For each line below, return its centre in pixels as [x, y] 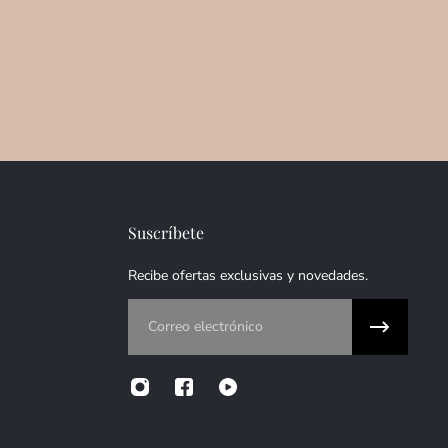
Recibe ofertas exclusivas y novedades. [248, 276]
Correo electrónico [194, 311]
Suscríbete [166, 233]
